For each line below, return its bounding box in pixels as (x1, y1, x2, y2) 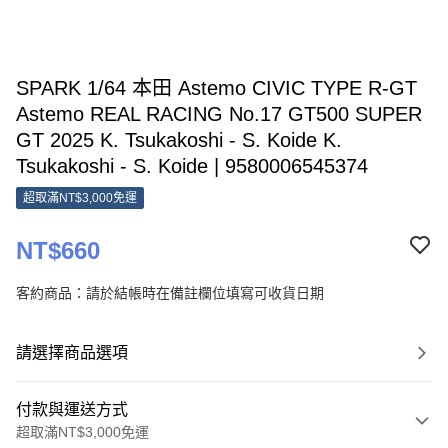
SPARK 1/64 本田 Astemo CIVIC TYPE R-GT (16, 77, 417, 99)
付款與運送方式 (16, 401, 128, 418)
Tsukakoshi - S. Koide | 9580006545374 (16, 155, 368, 177)
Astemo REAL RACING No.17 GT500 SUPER (16, 103, 422, 125)
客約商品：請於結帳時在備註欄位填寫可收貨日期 (16, 285, 324, 301)
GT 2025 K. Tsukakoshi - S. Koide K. (16, 129, 342, 151)
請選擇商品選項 (16, 344, 128, 361)
